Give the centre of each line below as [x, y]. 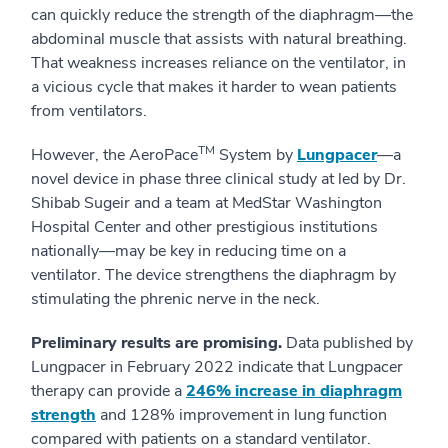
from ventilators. [89, 111]
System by [256, 155]
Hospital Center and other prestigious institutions [204, 227]
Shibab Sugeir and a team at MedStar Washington [206, 203]
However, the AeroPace [114, 155]
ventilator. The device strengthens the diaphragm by [213, 275]
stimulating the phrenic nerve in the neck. [175, 299]
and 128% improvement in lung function [241, 415]
